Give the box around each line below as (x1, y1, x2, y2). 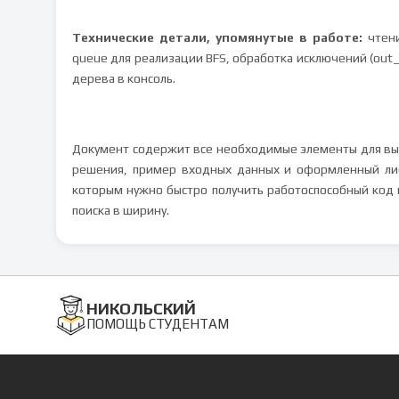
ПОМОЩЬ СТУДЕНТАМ (86, 315, 229, 331)
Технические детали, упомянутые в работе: (72, 30, 362, 45)
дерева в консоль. (72, 71, 175, 85)
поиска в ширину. (72, 203, 169, 217)
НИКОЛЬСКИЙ (86, 298, 196, 318)
